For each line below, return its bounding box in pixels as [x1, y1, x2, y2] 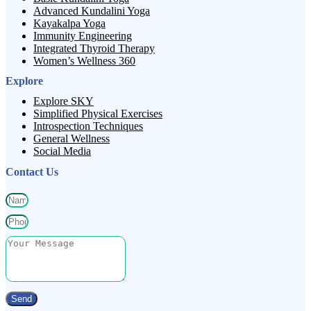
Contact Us [6, 165, 58, 178]
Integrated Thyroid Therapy [33, 42, 155, 54]
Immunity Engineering [33, 29, 132, 42]
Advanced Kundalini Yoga [33, 4, 150, 17]
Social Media [33, 145, 91, 158]
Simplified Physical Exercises [33, 108, 162, 120]
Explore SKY [33, 95, 94, 108]
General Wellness [33, 133, 110, 145]
